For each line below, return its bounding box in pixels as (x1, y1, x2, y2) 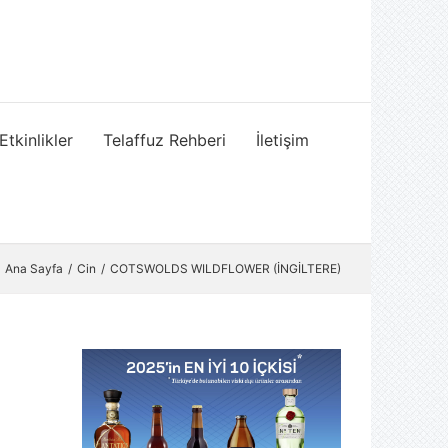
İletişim (255, 129, 309, 150)
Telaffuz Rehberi (102, 129, 226, 150)
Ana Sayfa (5, 261, 63, 276)
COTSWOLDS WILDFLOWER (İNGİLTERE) (110, 261, 341, 276)
